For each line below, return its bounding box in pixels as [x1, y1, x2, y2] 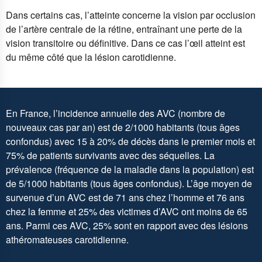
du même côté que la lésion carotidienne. [6, 50, 176, 64]
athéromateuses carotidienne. [6, 233, 133, 247]
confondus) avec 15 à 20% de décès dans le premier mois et [6, 135, 255, 149]
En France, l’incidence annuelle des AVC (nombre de [6, 106, 225, 120]
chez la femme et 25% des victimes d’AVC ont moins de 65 [6, 205, 247, 219]
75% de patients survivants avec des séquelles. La [6, 149, 215, 163]
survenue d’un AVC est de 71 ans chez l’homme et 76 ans [6, 191, 244, 205]
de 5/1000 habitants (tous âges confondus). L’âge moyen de [6, 177, 252, 191]
